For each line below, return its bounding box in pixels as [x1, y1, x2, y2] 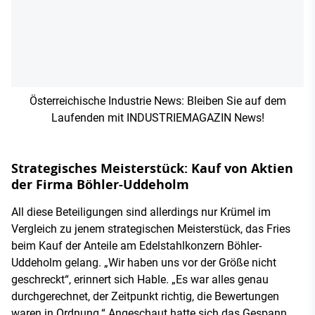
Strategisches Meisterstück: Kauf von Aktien [11, 160, 293, 178]
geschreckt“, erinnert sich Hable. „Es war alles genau [11, 273, 269, 287]
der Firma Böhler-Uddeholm [11, 176, 189, 194]
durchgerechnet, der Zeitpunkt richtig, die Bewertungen [11, 290, 279, 304]
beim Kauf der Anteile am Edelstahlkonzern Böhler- [11, 239, 262, 253]
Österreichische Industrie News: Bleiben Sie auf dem [29, 94, 286, 108]
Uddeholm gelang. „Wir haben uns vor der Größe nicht [11, 256, 276, 270]
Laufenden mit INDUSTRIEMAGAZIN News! [51, 111, 264, 125]
